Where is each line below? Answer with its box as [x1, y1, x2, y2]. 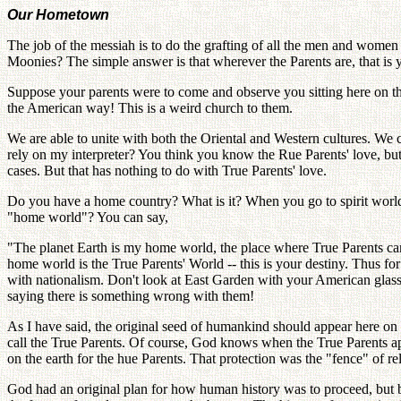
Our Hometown [7, 6, 109, 22]
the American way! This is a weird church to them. [7, 99, 293, 115]
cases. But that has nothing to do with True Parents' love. [7, 162, 327, 178]
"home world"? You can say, [7, 209, 168, 225]
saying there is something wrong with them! [7, 287, 254, 303]
